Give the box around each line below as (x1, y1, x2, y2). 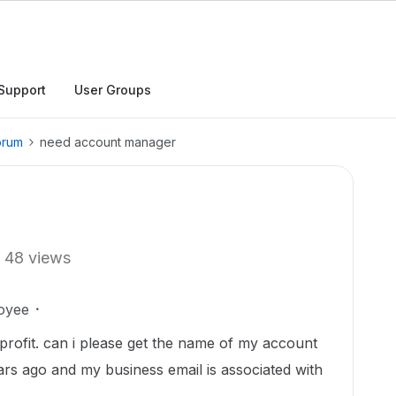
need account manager (40, 134, 176, 149)
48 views (4, 248, 71, 267)
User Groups (74, 82, 151, 97)
